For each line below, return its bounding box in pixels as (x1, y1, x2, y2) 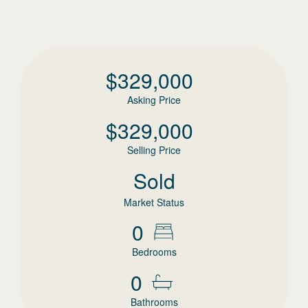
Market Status (124, 195, 184, 209)
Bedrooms (131, 245, 177, 258)
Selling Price (127, 143, 181, 157)
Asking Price (127, 93, 181, 107)
